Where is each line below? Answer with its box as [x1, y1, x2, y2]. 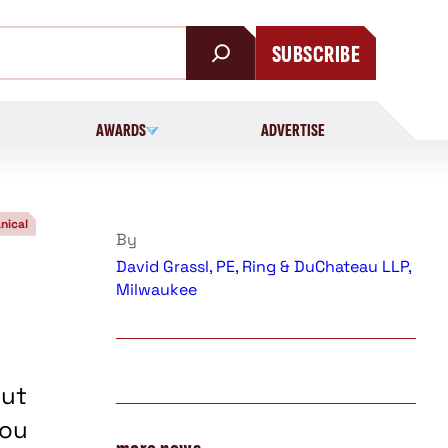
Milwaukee [116, 278, 197, 300]
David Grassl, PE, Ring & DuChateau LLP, [116, 255, 411, 277]
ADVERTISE [261, 119, 326, 141]
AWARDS [96, 119, 147, 141]
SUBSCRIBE [271, 39, 360, 69]
